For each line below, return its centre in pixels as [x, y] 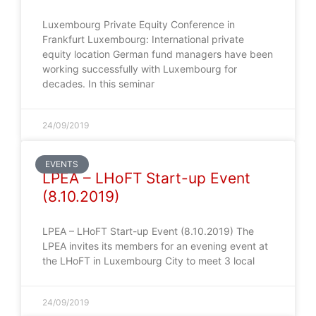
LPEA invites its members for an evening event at [155, 246]
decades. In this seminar [98, 84]
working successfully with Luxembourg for [140, 69]
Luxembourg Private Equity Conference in [139, 24]
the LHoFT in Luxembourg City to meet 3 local [148, 261]
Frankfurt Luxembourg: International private [143, 39]
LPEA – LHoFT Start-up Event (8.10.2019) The [148, 231]
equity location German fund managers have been [158, 54]
